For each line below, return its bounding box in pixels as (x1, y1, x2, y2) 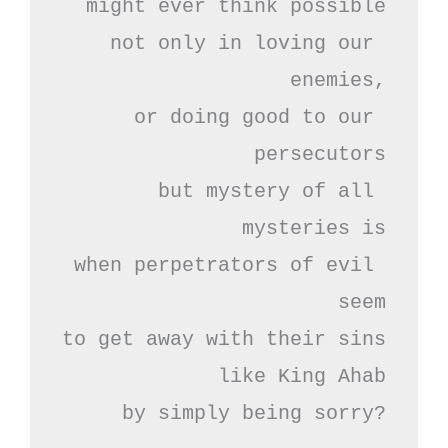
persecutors (254, 142, 386, 166)
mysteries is (242, 216, 386, 240)
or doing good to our (134, 105, 374, 129)
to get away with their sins (62, 327, 386, 351)
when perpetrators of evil (74, 253, 374, 277)
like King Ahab (218, 364, 386, 388)
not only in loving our (110, 31, 374, 55)
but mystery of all (158, 179, 374, 203)
